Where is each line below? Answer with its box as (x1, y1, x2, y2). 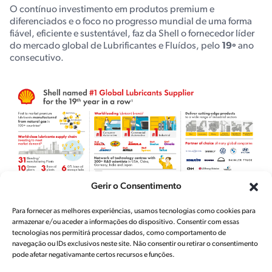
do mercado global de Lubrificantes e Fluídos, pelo (10, 41, 220, 51)
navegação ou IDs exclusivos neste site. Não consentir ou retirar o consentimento (12, 240, 258, 248)
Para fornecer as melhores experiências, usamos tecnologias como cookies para (12, 208, 256, 215)
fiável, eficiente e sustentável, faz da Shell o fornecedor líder (10, 29, 254, 39)
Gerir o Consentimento (90, 182, 182, 191)
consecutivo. (10, 53, 64, 63)
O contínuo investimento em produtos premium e (10, 5, 214, 15)
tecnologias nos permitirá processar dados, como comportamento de (12, 229, 226, 237)
